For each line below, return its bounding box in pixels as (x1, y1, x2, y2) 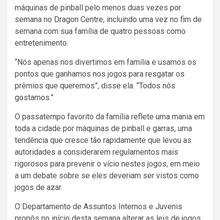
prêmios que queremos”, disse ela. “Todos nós (15, 81, 175, 91)
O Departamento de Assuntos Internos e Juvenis (15, 202, 182, 212)
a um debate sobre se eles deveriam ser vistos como (15, 171, 199, 181)
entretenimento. (15, 38, 68, 48)
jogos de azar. (15, 183, 62, 192)
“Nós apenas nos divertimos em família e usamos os (15, 57, 196, 67)
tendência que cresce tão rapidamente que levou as (15, 136, 192, 145)
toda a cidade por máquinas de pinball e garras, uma (15, 124, 192, 134)
